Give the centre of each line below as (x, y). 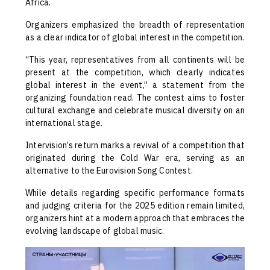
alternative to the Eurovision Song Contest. (109, 171)
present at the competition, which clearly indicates (135, 73)
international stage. (64, 123)
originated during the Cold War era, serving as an (135, 158)
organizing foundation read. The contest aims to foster (135, 98)
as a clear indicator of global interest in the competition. (135, 38)
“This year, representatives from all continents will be (135, 60)
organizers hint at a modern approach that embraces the (135, 218)
